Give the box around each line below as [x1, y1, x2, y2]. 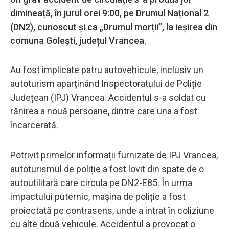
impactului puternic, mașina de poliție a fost [10, 191, 186, 202]
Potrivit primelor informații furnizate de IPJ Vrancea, [10, 149, 218, 161]
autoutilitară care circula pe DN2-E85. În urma [10, 177, 192, 188]
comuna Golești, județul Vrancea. [10, 35, 146, 46]
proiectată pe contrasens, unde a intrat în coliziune [10, 204, 214, 216]
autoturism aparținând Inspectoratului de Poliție [10, 78, 202, 89]
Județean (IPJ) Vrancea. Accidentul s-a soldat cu [10, 91, 206, 103]
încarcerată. [10, 119, 58, 130]
